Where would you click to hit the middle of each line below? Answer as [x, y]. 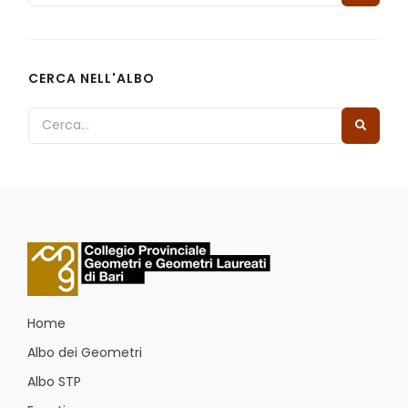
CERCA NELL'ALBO [92, 78]
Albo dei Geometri [85, 352]
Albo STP [54, 381]
